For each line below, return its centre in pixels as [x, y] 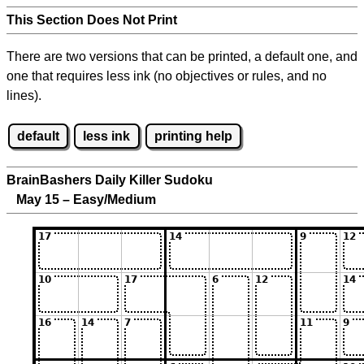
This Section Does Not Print [92, 20]
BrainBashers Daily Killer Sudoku [110, 180]
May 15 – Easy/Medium [81, 200]
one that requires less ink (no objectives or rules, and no [167, 76]
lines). [24, 95]
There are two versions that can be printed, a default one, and [182, 56]
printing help [193, 136]
